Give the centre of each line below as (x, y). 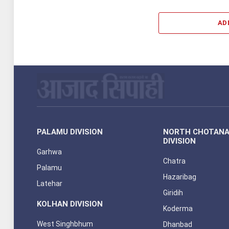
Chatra (175, 161)
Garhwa (49, 152)
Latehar (50, 184)
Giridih (173, 193)
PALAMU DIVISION (70, 132)
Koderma (178, 209)
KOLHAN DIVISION (70, 204)
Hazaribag (180, 177)
